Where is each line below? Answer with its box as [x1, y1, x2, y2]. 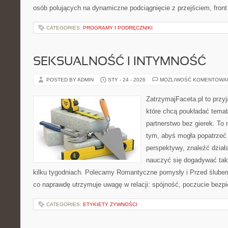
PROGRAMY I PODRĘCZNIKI [83, 25, 153, 31]
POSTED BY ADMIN [46, 77, 95, 82]
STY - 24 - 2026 [108, 77, 146, 82]
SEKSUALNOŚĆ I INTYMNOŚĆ [33, 56, 206, 68]
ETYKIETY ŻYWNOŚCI [83, 202, 137, 207]
